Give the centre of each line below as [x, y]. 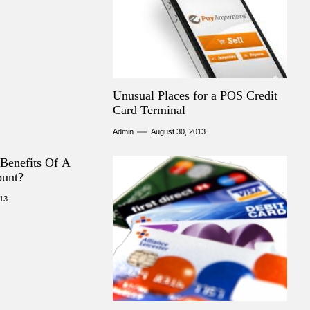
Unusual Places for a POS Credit [195, 95]
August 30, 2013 [179, 131]
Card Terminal [149, 110]
